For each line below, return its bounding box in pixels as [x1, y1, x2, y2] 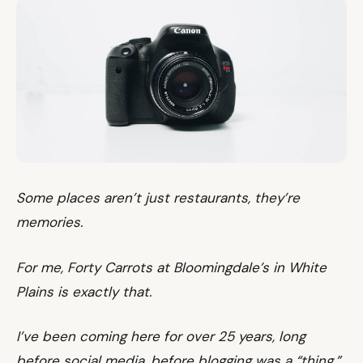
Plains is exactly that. [16, 282, 152, 301]
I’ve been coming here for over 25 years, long [16, 327, 305, 345]
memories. [16, 213, 83, 231]
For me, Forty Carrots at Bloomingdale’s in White [16, 258, 327, 276]
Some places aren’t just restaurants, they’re [16, 189, 300, 207]
